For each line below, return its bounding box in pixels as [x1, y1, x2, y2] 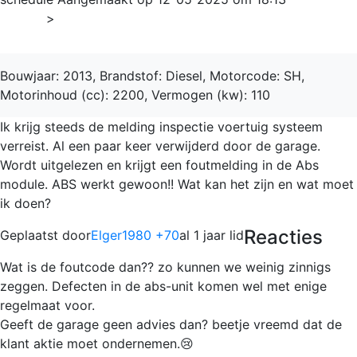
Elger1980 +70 [91, 226, 179, 243]
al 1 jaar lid [179, 226, 244, 243]
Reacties [244, 225, 323, 249]
